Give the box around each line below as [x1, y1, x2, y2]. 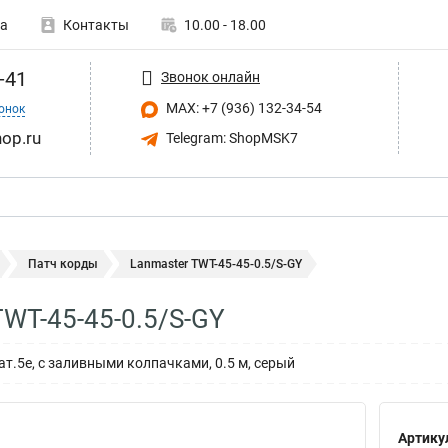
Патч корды [28, 257, 98, 271]
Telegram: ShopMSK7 [163, 129, 298, 146]
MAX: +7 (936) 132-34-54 [163, 100, 322, 116]
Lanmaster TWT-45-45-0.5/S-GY [130, 257, 302, 271]
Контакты [63, 17, 129, 33]
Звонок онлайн [161, 68, 260, 85]
